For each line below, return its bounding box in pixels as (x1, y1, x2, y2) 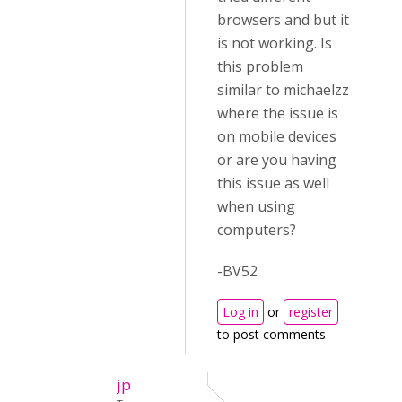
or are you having (217, 150, 336, 170)
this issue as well (217, 173, 329, 193)
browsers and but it (217, 10, 349, 30)
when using (217, 197, 295, 216)
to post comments (217, 326, 326, 343)
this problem (217, 57, 303, 76)
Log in (223, 303, 258, 320)
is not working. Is (217, 33, 332, 53)
